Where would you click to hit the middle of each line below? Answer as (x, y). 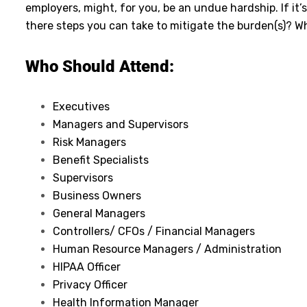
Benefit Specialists (101, 160)
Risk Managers (89, 142)
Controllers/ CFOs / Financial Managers (154, 231)
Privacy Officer (90, 284)
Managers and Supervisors (121, 124)
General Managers (99, 213)
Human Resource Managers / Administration (167, 249)
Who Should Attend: (100, 66)
